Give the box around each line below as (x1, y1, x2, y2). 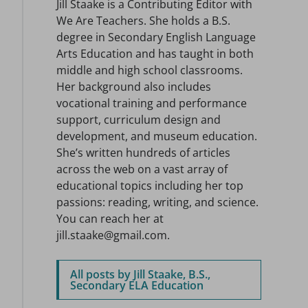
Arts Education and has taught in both (56, 46, 254, 61)
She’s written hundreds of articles (56, 145, 230, 160)
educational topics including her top (56, 178, 243, 193)
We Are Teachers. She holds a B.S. (56, 13, 230, 28)
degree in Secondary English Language (56, 30, 256, 45)
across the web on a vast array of (56, 162, 228, 177)
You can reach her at (56, 211, 164, 226)
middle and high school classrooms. (56, 63, 243, 78)
